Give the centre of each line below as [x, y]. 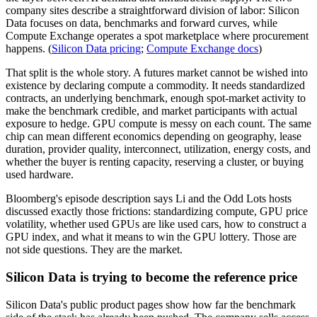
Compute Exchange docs [202, 49]
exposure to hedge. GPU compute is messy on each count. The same [158, 124]
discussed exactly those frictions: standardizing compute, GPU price [157, 212]
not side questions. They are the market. [94, 250]
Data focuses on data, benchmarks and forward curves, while [142, 23]
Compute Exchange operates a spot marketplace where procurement [157, 36]
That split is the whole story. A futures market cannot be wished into [157, 73]
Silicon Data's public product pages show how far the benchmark [151, 304]
